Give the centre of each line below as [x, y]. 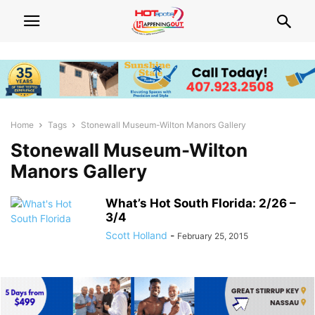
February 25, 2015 [213, 236]
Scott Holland [136, 236]
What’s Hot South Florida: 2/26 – [201, 204]
